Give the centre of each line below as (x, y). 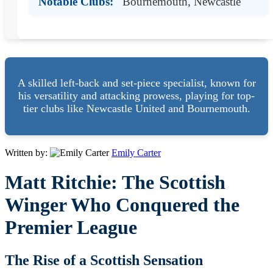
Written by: (27, 152)
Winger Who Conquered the (122, 205)
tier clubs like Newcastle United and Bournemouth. (136, 109)
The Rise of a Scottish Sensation (104, 260)
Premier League (71, 228)
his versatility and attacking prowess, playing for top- (136, 96)
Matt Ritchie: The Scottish (115, 183)
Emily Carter (136, 152)
